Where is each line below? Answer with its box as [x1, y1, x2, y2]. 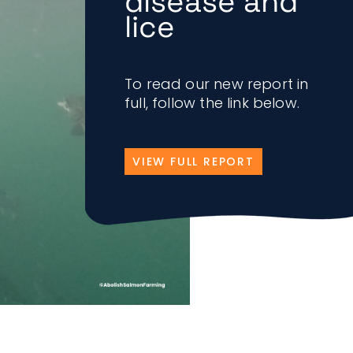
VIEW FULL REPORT [132, 154, 255, 169]
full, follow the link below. [124, 93, 300, 113]
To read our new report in [124, 74, 309, 94]
